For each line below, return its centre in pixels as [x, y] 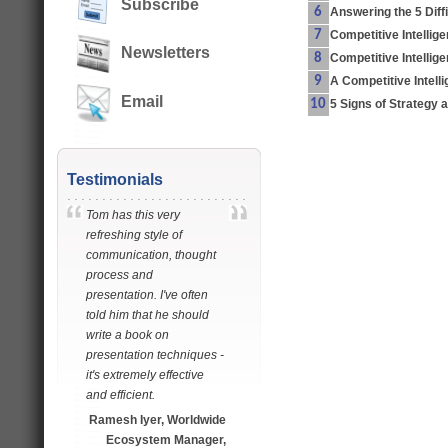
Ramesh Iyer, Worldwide [157, 420]
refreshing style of [133, 235]
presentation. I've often [146, 295]
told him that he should [147, 315]
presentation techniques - [154, 355]
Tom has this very [132, 215]
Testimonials [114, 179]
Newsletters [165, 52]
